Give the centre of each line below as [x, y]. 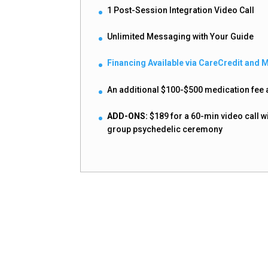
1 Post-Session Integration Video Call [181, 10]
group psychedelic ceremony [165, 130]
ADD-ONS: [128, 116]
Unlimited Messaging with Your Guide [181, 37]
